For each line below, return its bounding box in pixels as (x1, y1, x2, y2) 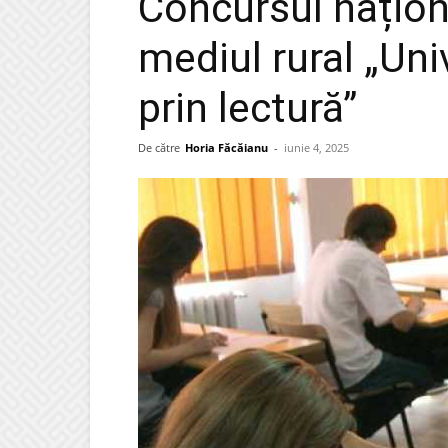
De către (138, 140, 180, 155)
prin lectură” (138, 84, 357, 132)
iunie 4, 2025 (284, 140, 349, 155)
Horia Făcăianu (185, 140, 268, 155)
